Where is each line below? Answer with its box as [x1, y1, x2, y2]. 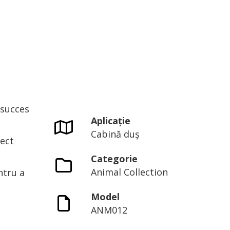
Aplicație [91, 114, 131, 127]
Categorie [91, 152, 138, 165]
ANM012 [91, 203, 128, 216]
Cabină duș [91, 127, 140, 140]
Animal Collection [91, 165, 168, 178]
